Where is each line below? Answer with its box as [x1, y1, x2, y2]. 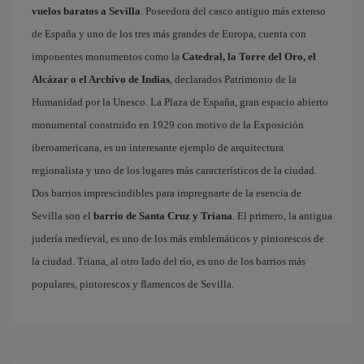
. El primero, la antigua [232, 210, 332, 222]
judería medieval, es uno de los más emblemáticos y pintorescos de [32, 232, 324, 245]
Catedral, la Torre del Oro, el [182, 50, 316, 63]
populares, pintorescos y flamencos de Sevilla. [32, 278, 234, 290]
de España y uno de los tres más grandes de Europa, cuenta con [32, 28, 306, 40]
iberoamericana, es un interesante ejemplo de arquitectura [32, 141, 284, 154]
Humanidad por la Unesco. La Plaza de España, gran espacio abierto [32, 96, 328, 108]
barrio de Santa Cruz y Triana [93, 210, 232, 222]
